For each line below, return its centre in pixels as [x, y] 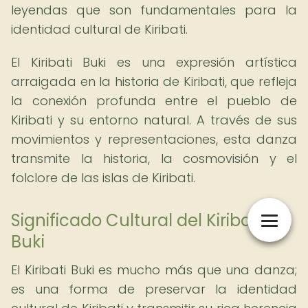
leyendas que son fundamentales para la [154, 10]
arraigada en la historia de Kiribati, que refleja [154, 81]
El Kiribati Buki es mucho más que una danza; [154, 270]
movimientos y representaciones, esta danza [154, 139]
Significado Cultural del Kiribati [136, 220]
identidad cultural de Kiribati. [99, 29]
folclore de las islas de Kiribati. [103, 178]
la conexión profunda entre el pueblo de [154, 101]
